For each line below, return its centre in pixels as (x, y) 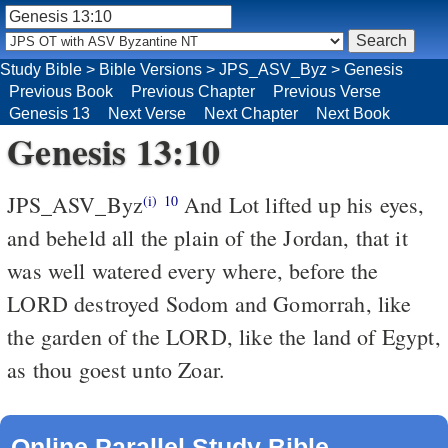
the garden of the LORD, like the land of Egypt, (224, 336)
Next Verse (147, 113)
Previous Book (61, 91)
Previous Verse (327, 91)
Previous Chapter (193, 91)
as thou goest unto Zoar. (116, 369)
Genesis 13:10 (114, 150)
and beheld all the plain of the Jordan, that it (207, 237)
